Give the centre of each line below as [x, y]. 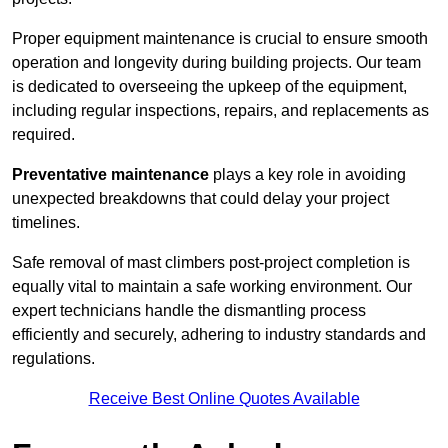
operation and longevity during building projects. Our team [216, 63]
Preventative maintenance [110, 175]
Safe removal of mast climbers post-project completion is [211, 263]
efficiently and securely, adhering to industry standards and [219, 335]
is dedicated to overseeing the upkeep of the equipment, [209, 87]
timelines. [46, 223]
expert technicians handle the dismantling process [189, 311]
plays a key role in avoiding [307, 175]
